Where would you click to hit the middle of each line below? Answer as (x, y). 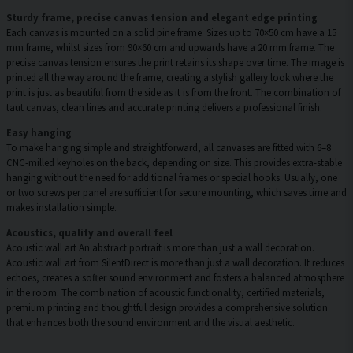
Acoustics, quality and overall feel (89, 233)
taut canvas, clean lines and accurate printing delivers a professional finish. (164, 108)
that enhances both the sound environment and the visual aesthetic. (150, 323)
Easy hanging (39, 133)
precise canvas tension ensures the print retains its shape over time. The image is (175, 63)
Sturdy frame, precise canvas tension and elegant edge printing (162, 18)
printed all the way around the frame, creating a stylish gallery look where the (170, 78)
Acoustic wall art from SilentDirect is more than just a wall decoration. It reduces (175, 263)
